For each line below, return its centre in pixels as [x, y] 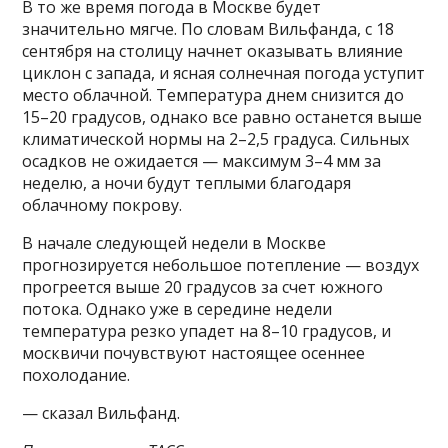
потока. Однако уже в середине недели [177, 308]
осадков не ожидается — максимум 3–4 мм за [202, 160]
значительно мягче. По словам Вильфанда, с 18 [208, 28]
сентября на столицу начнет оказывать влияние [213, 50]
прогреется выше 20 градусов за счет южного [203, 286]
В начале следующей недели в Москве [174, 242]
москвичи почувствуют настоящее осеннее [194, 352]
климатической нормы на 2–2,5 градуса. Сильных [216, 138]
